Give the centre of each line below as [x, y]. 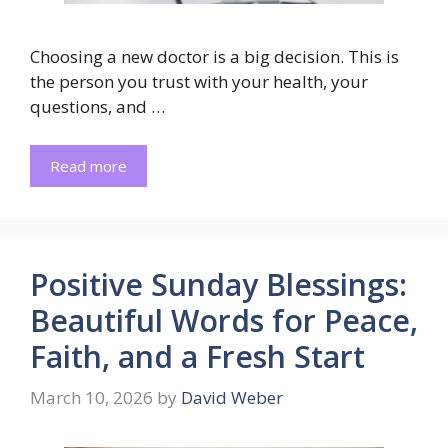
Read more [88, 165]
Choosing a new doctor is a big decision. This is [214, 57]
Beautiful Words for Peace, [224, 320]
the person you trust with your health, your [199, 82]
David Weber [232, 398]
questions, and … [97, 107]
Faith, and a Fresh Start [197, 356]
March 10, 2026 [91, 398]
